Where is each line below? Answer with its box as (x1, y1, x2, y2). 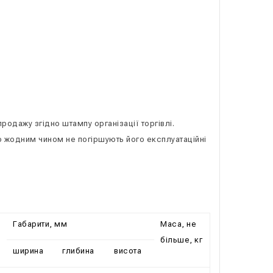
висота (114, 246, 141, 255)
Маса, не (160, 219, 196, 229)
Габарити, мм (13, 219, 67, 229)
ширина (13, 246, 43, 255)
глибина (62, 246, 94, 255)
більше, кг (160, 235, 202, 244)
